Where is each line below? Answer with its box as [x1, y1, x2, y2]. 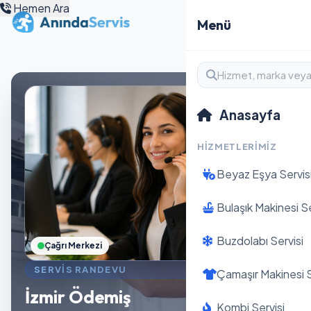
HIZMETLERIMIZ [197, 141, 277, 152]
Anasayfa [217, 106, 280, 123]
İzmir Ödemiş [25, 285, 131, 308]
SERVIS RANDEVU [34, 263, 127, 275]
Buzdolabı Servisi [217, 233, 303, 248]
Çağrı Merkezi [44, 239, 102, 251]
